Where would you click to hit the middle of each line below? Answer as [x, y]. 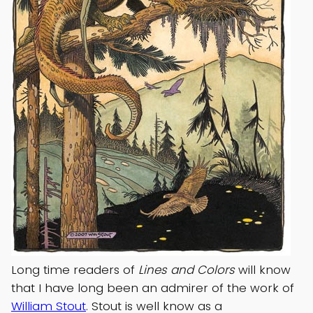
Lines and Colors [187, 269]
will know [263, 269]
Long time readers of [75, 269]
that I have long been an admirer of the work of [153, 287]
